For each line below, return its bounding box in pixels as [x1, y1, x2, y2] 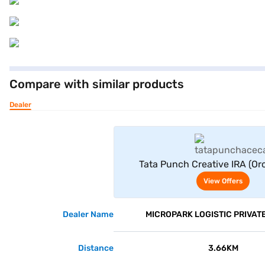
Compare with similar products [9, 77, 184, 91]
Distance [78, 243, 114, 253]
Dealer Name [63, 209, 114, 219]
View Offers [203, 177, 243, 185]
